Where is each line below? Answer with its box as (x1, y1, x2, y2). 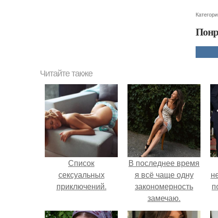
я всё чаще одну (134, 169, 194, 181)
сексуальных (58, 169, 105, 181)
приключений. (56, 181, 107, 192)
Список (68, 157, 94, 169)
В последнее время (128, 157, 200, 169)
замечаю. (147, 192, 181, 204)
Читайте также (40, 69, 92, 79)
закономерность (135, 181, 193, 192)
